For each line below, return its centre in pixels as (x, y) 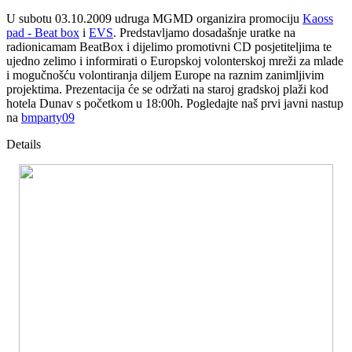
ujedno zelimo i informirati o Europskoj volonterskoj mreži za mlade (175, 60)
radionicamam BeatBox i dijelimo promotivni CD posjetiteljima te (169, 46)
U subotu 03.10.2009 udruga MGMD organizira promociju (154, 18)
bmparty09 (48, 117)
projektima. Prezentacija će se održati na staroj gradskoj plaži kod (167, 89)
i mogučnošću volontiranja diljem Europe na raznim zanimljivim (165, 75)
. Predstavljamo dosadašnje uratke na (204, 32)
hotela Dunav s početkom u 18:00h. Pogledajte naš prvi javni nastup (175, 103)
